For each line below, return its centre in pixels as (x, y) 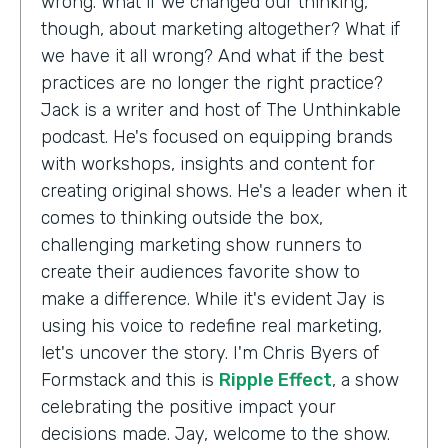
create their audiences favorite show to (200, 271)
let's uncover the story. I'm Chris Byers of (210, 352)
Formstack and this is (130, 379)
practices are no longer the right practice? (212, 82)
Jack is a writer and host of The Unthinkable (221, 109)
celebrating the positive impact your (188, 406)
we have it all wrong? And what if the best (212, 55)
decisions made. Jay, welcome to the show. (215, 433)
